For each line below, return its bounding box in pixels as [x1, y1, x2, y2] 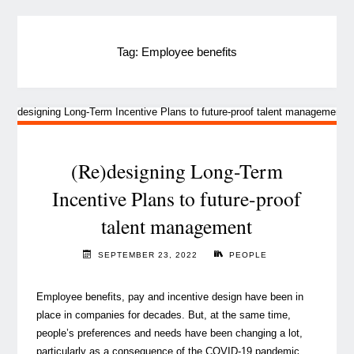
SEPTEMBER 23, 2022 [98, 250, 198, 260]
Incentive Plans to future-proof [52, 184, 302, 212]
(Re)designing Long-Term [70, 156, 283, 184]
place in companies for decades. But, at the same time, [36, 308, 291, 321]
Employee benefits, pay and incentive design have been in [36, 290, 303, 303]
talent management [101, 212, 253, 239]
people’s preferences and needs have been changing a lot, [36, 326, 303, 339]
